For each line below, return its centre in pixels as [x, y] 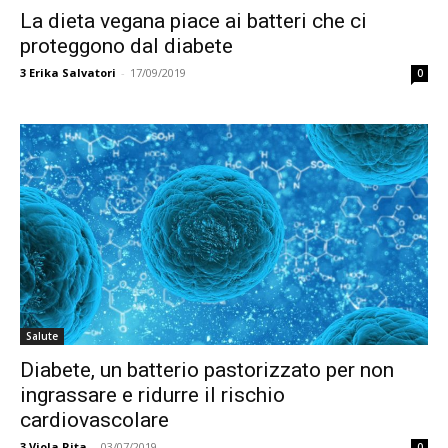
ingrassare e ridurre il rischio [152, 395]
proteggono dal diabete [126, 46]
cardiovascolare [94, 420]
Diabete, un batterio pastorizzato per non [207, 370]
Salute [42, 336]
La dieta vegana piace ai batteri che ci [193, 21]
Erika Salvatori [72, 72]
